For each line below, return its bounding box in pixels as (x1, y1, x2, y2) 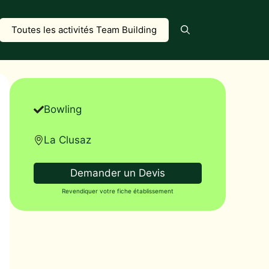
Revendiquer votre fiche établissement (62, 187, 174, 195)
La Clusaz (44, 133, 91, 146)
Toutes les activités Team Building (11, 24, 157, 35)
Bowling (44, 103, 82, 115)
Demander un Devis (70, 167, 165, 179)
